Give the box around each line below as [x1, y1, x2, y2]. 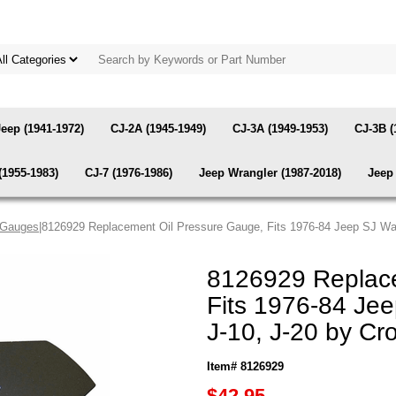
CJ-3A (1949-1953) [232, 122, 328, 135]
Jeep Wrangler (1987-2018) [199, 166, 341, 179]
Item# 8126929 [207, 360, 284, 373]
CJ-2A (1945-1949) [110, 122, 206, 135]
